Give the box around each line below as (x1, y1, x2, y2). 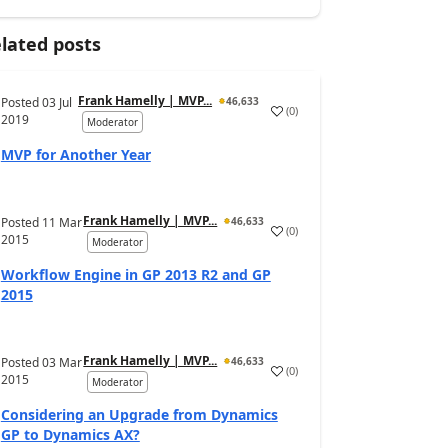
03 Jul (41, 94, 72, 111)
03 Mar (41, 354, 82, 371)
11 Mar (41, 214, 82, 231)
